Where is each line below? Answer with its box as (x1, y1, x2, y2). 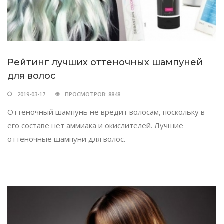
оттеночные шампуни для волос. (7, 134, 125, 144)
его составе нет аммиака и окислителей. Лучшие (7, 120, 183, 131)
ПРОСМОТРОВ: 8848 (65, 90, 120, 98)
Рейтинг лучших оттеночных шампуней (7, 57, 203, 68)
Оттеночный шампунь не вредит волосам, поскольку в (7, 107, 205, 117)
